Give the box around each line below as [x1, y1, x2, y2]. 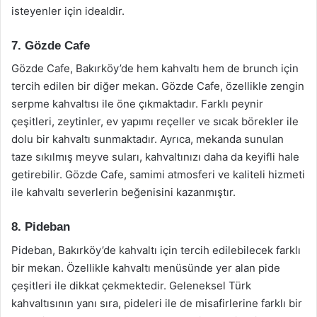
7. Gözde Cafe [11, 38, 90, 52]
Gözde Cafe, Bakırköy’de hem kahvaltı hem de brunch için [11, 62, 299, 75]
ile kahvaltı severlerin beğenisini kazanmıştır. [11, 185, 236, 199]
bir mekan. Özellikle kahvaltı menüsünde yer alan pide [11, 260, 280, 275]
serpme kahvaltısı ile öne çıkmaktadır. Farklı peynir [11, 97, 263, 110]
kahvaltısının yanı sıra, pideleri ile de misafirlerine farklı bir [11, 296, 302, 310]
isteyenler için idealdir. [11, 4, 125, 18]
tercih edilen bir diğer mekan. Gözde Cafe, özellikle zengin [11, 79, 304, 93]
